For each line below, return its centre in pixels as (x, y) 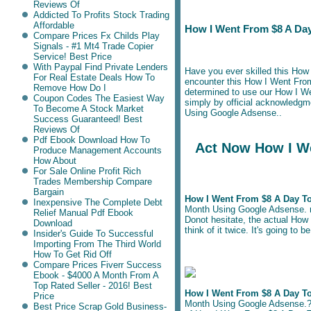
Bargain (48, 192)
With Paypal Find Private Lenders (100, 67)
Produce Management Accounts (97, 150)
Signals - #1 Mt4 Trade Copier (93, 46)
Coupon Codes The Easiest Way (99, 98)
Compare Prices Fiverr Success (97, 265)
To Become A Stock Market (88, 109)
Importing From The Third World (97, 244)
